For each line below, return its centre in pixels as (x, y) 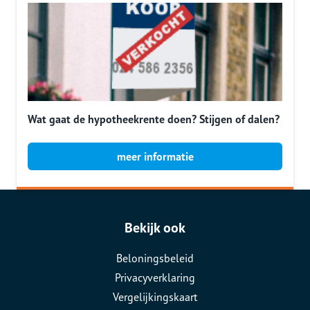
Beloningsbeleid (155, 258)
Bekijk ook (155, 228)
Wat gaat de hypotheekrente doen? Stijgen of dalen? (154, 119)
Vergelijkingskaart (155, 297)
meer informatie (155, 156)
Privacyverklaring (155, 277)
